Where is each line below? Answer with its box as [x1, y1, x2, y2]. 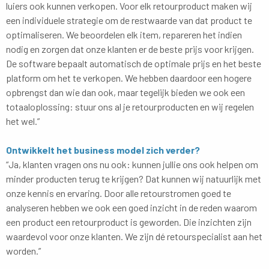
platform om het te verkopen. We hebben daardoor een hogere [6, 71, 252, 83]
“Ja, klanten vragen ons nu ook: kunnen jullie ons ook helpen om [6, 158, 258, 170]
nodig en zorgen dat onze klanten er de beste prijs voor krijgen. [6, 43, 254, 55]
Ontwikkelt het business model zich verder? [6, 144, 200, 156]
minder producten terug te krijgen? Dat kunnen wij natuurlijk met [6, 172, 261, 184]
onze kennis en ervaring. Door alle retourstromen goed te [6, 187, 231, 199]
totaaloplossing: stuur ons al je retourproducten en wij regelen [6, 100, 254, 112]
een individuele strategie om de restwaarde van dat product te [6, 14, 252, 26]
